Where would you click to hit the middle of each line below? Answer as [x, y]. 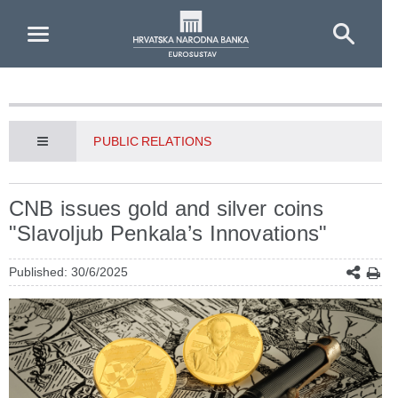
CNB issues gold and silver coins [166, 208]
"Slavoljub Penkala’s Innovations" [168, 233]
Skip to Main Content [72, 16]
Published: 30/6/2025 [68, 272]
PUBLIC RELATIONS [152, 141]
